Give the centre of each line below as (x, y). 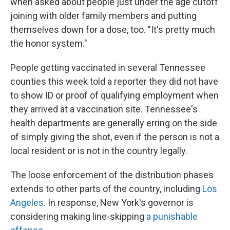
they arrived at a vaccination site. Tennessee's (104, 109)
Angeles (27, 203)
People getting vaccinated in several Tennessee (108, 68)
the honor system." (49, 43)
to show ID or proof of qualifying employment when (114, 95)
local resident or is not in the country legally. (99, 151)
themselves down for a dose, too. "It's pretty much (113, 30)
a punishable (172, 216)
